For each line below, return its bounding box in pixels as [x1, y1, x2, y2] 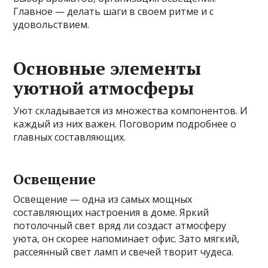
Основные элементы [13, 56, 202, 81]
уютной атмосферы [13, 76, 194, 100]
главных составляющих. [13, 130, 126, 144]
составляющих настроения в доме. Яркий [13, 206, 209, 220]
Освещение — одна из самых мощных [13, 193, 193, 206]
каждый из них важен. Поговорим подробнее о [13, 117, 237, 131]
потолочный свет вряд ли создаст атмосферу [13, 219, 227, 233]
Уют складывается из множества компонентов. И [13, 104, 248, 118]
